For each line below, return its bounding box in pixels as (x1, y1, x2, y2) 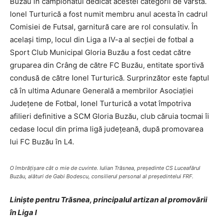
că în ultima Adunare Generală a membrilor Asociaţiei (10, 86, 193, 95)
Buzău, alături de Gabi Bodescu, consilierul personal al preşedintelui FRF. (10, 173, 193, 180)
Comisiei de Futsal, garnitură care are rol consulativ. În (10, 22, 198, 31)
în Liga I (10, 208, 37, 217)
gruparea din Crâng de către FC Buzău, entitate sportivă (10, 60, 204, 70)
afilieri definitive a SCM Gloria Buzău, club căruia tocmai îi (10, 111, 209, 121)
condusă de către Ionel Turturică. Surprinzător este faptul (10, 73, 209, 82)
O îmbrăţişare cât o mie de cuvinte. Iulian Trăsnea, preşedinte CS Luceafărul (10, 165, 200, 171)
